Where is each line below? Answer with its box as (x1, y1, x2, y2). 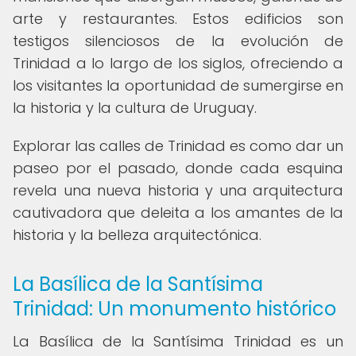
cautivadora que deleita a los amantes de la (13, 203, 343, 222)
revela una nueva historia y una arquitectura (13, 180, 343, 200)
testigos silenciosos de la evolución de (13, 31, 343, 51)
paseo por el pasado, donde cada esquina (13, 158, 343, 178)
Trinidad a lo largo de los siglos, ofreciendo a (13, 53, 343, 73)
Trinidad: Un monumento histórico (13, 296, 336, 322)
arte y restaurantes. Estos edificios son (13, 9, 343, 29)
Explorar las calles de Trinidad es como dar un (13, 136, 343, 156)
